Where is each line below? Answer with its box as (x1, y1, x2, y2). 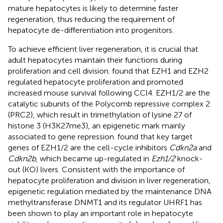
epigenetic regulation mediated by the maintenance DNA (8, 186, 212, 196)
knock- (175, 153, 203, 163)
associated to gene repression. (8, 131, 117, 141)
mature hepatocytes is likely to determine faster (8, 3, 178, 13)
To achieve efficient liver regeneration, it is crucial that (8, 44, 198, 54)
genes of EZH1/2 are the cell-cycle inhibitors (8, 142, 169, 152)
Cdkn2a (169, 142, 197, 152)
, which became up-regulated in (36, 153, 151, 163)
